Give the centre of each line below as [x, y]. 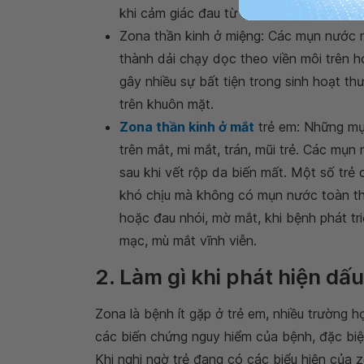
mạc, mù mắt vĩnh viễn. [188, 240]
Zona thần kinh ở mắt [187, 126]
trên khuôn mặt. [167, 104]
